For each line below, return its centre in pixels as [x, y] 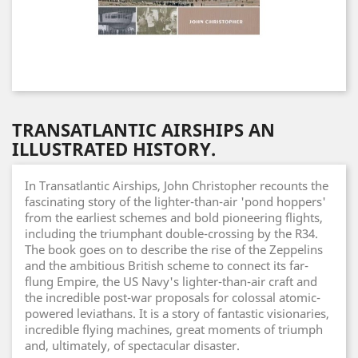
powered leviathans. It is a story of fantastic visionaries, [177, 313]
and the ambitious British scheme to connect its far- [167, 265]
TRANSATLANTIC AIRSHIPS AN [143, 129]
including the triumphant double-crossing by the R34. [171, 233]
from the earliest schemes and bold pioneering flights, [174, 217]
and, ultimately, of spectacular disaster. [132, 345]
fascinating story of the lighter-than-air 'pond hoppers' [175, 201]
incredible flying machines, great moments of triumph [174, 329]
